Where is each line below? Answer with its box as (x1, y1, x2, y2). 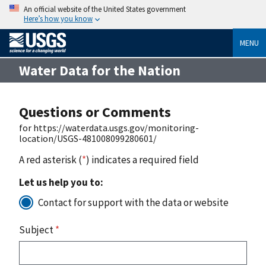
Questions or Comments (19, 102, 171, 121)
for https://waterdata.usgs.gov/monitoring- (19, 121, 199, 134)
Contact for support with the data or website (38, 195, 229, 209)
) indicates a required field (86, 153, 199, 166)
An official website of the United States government (24, 4, 186, 14)
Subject (19, 223, 55, 236)
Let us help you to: (19, 175, 103, 189)
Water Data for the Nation (19, 61, 180, 79)
